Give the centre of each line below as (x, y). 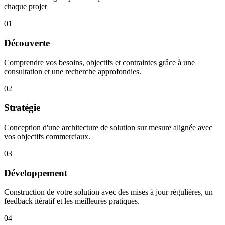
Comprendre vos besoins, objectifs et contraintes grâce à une (99, 62)
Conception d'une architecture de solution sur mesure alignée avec (108, 127)
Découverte (27, 43)
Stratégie (22, 108)
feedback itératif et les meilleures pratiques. (72, 201)
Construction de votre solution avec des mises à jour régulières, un (108, 192)
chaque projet (25, 7)
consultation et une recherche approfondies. (73, 71)
